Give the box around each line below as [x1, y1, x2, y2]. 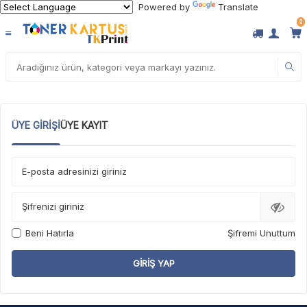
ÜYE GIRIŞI [12, 119, 60, 132]
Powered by [133, 1, 193, 12]
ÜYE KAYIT [60, 119, 108, 132]
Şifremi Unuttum [228, 227, 295, 238]
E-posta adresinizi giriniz [22, 166, 127, 177]
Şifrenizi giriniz [22, 201, 84, 212]
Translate [218, 1, 258, 12]
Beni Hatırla [25, 227, 74, 238]
